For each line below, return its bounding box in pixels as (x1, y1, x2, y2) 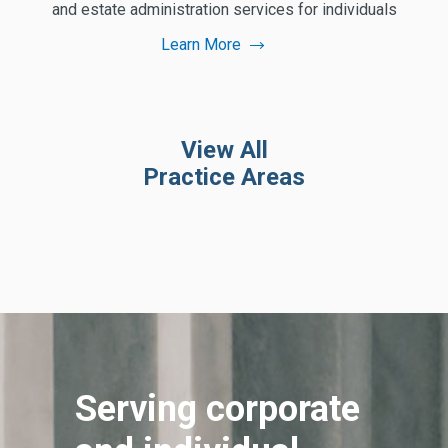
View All (180, 136, 268, 165)
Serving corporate (75, 387, 361, 430)
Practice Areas (143, 163, 305, 192)
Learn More (160, 35, 241, 55)
